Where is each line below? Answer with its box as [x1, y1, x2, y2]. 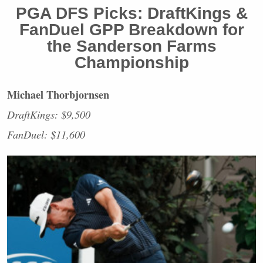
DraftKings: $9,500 [7, 107, 90, 122]
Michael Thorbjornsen [7, 87, 109, 103]
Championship [74, 53, 189, 72]
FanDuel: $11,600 [7, 127, 85, 142]
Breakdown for [123, 21, 244, 39]
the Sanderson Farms [46, 37, 217, 56]
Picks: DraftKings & [88, 4, 248, 23]
